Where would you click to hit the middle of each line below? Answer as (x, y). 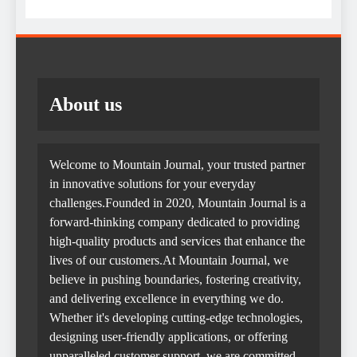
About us (86, 104)
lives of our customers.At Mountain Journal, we (169, 260)
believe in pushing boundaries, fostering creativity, (175, 279)
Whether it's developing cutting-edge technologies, (176, 317)
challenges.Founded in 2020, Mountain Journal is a (178, 202)
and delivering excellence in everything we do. (167, 298)
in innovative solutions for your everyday (153, 183)
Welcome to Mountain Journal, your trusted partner (177, 164)
